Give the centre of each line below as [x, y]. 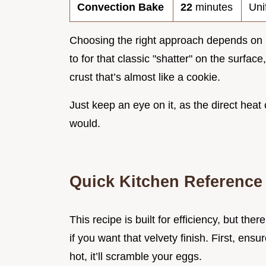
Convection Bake [121, 7]
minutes [213, 7]
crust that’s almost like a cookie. [145, 77]
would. [85, 124]
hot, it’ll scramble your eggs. [136, 257]
